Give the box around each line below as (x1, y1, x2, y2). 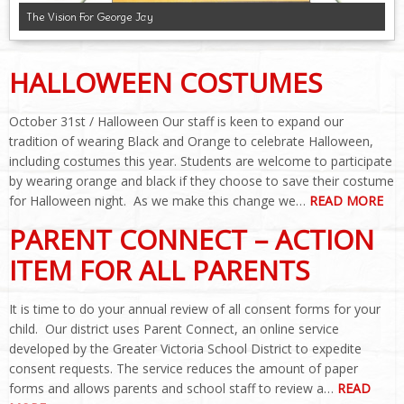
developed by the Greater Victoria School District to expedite (9, 339, 362, 357)
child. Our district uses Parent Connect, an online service (9, 319, 339, 337)
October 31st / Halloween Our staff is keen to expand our (9, 112, 344, 130)
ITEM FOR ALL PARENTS (9, 251, 309, 289)
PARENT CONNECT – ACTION (9, 220, 374, 258)
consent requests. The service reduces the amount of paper (9, 359, 358, 377)
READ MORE (309, 191, 383, 209)
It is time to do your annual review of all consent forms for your (9, 299, 381, 317)
